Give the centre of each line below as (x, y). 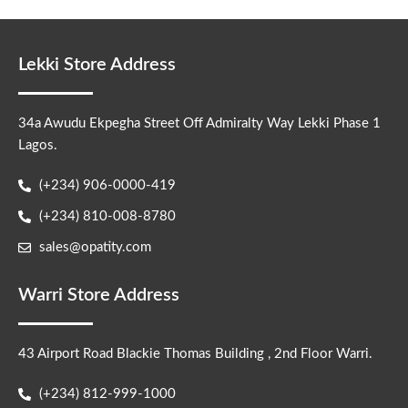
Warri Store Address (99, 295)
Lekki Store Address (97, 65)
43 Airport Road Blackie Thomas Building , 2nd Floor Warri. (195, 354)
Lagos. (38, 145)
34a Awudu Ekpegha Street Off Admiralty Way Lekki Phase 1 (199, 123)
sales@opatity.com (95, 247)
